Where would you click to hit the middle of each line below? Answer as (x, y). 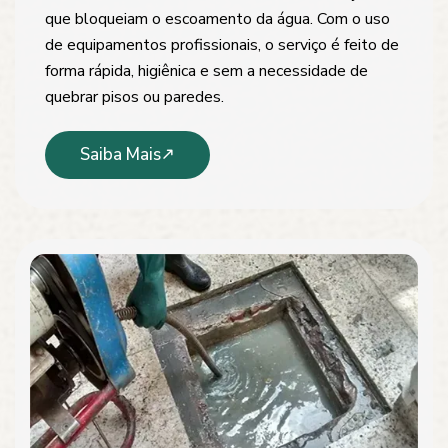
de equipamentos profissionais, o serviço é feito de (222, 44)
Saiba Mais (120, 154)
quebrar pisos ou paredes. (134, 96)
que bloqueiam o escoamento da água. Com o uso (217, 18)
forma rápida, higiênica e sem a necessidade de (206, 70)
